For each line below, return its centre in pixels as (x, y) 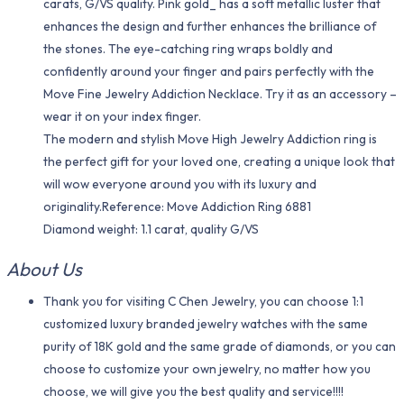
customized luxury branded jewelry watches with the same (206, 323)
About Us (45, 268)
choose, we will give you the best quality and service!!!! (194, 391)
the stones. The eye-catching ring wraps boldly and (188, 49)
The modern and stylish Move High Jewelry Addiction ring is (211, 139)
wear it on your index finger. (123, 117)
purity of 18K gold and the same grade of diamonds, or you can (220, 346)
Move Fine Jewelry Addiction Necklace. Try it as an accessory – (220, 94)
